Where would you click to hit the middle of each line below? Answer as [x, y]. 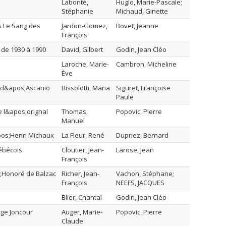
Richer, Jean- [80, 174]
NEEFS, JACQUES [140, 183]
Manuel [73, 121]
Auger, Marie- [82, 212]
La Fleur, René [83, 135]
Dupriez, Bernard [142, 135]
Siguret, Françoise [143, 88]
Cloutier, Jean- [83, 150]
